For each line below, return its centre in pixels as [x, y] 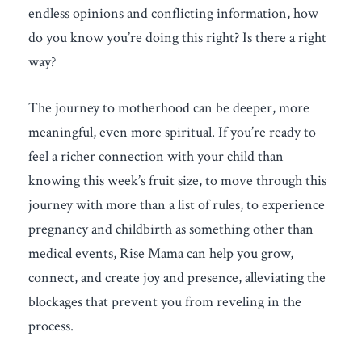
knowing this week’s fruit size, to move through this [177, 181]
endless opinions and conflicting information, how [173, 13]
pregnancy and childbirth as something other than [171, 229]
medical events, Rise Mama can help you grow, [161, 253]
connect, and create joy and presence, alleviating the [177, 278]
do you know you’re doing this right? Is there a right [177, 38]
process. [51, 326]
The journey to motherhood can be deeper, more [169, 108]
